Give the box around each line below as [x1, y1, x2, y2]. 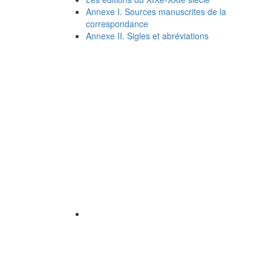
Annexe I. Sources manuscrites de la [86, 5, 226, 18]
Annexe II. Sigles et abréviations [86, 30, 209, 42]
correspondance [86, 18, 148, 30]
